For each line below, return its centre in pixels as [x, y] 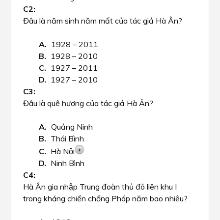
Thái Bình [67, 138]
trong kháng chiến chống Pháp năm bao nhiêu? [105, 198]
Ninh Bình [68, 163]
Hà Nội [63, 151]
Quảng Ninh [72, 127]
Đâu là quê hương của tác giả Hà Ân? [88, 103]
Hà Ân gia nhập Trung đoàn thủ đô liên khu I [100, 187]
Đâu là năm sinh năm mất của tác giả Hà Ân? [103, 21]
